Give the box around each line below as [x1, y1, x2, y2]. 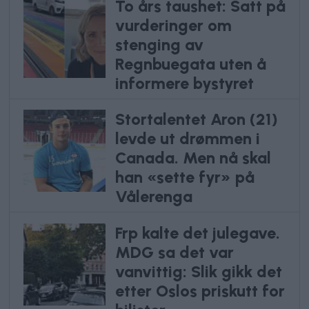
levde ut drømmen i [114, 129, 260, 149]
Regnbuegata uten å [114, 54, 266, 74]
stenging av [114, 34, 203, 54]
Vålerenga [114, 187, 192, 207]
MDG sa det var [114, 243, 234, 263]
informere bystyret [114, 73, 254, 93]
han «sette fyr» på [114, 168, 255, 188]
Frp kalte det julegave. [114, 223, 280, 243]
